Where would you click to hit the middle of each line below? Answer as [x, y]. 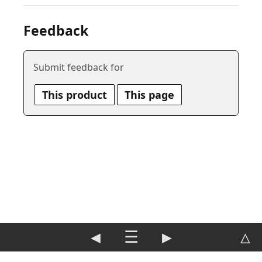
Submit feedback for [79, 67]
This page [149, 95]
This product [75, 95]
